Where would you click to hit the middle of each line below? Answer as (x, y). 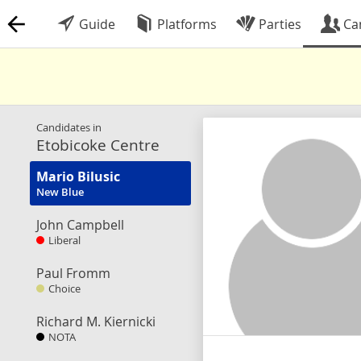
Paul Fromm (73, 273)
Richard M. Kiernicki (96, 322)
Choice (64, 289)
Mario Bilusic (78, 176)
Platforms (185, 24)
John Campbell (80, 225)
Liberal (64, 241)
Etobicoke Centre (98, 145)
